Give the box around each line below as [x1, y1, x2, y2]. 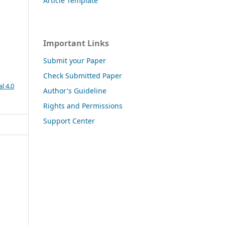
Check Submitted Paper [43, 71, 122, 81]
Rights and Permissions [43, 101, 123, 111]
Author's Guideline [43, 86, 106, 96]
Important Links [43, 38, 109, 49]
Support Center [43, 116, 95, 126]
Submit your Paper [43, 56, 106, 66]
